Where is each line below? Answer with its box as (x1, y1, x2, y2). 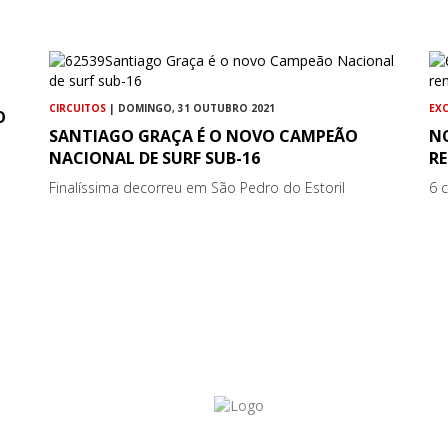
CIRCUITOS (49, 100, 107, 115)
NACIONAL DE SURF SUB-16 (49, 146, 261, 169)
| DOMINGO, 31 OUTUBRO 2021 (106, 100, 276, 115)
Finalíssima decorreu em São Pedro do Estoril (49, 177, 346, 197)
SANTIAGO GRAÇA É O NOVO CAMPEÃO (49, 124, 359, 147)
